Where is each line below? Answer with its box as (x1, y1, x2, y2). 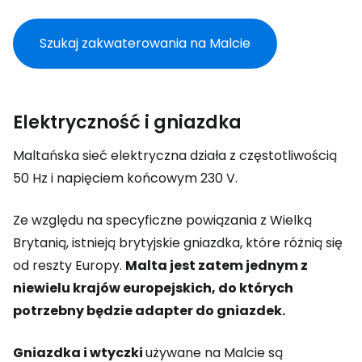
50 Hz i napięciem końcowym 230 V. (13, 169, 238, 187)
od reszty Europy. (13, 256, 125, 275)
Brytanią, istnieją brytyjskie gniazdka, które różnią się (13, 234, 343, 252)
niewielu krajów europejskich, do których (13, 279, 293, 297)
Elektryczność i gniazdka (13, 110, 242, 135)
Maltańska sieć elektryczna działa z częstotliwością (13, 146, 337, 165)
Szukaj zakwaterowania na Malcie (40, 34, 250, 53)
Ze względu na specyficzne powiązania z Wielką (13, 211, 312, 229)
